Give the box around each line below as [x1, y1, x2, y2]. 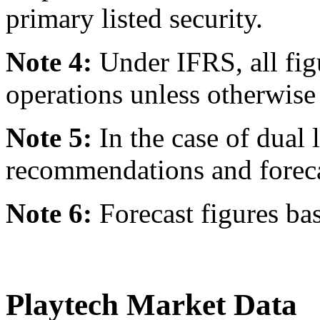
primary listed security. [6, 3, 263, 34]
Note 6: [6, 198, 92, 229]
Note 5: [6, 122, 92, 154]
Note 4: [6, 46, 92, 78]
